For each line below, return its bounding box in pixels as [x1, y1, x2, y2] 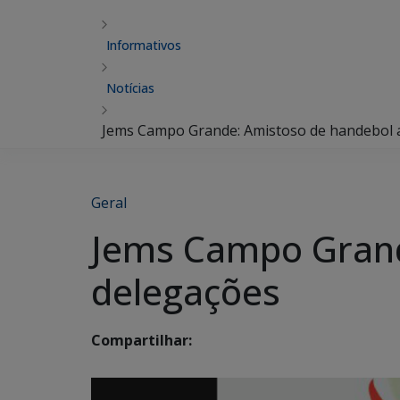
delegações [91, 267, 280, 316]
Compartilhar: [91, 330, 192, 351]
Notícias [106, 79, 154, 96]
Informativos [106, 37, 181, 54]
